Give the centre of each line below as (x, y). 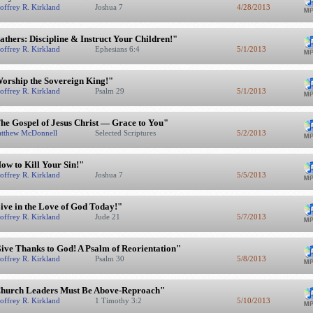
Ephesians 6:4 (118, 49)
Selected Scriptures (126, 133)
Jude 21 (108, 217)
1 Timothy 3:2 (119, 300)
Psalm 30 (110, 259)
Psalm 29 (110, 91)
